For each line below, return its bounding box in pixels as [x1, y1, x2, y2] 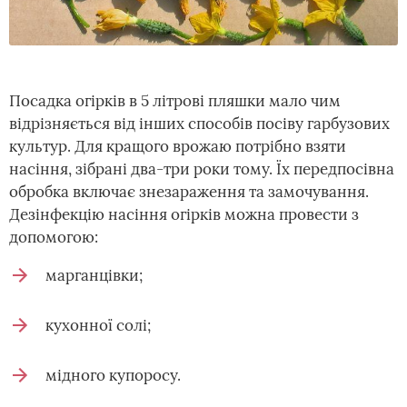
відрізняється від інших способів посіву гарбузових [9, 113, 390, 134]
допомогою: [9, 226, 98, 247]
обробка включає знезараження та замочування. [9, 181, 369, 202]
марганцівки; [45, 264, 143, 285]
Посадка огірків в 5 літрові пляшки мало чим [9, 90, 341, 111]
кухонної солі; [45, 314, 151, 335]
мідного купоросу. [45, 364, 181, 385]
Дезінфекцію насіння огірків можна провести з [9, 203, 359, 224]
